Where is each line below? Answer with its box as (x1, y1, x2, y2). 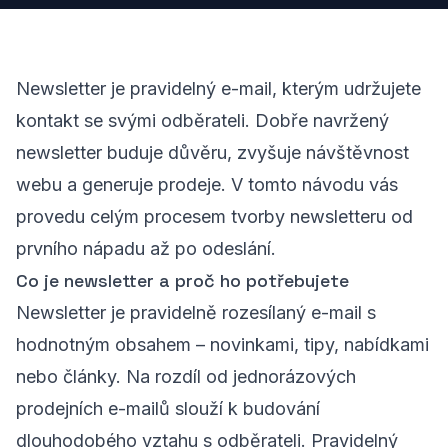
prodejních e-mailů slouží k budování (16, 398, 320, 419)
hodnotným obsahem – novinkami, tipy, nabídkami (16, 334, 429, 355)
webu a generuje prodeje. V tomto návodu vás (16, 174, 398, 195)
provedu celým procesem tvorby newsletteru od (16, 206, 413, 227)
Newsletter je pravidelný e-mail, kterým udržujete (16, 78, 421, 99)
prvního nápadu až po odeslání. (16, 238, 276, 259)
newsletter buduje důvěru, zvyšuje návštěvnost (16, 142, 409, 163)
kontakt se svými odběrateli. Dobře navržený (16, 110, 389, 131)
